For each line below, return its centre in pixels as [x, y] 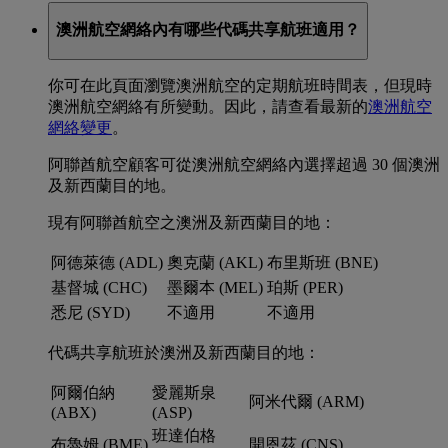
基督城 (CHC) [99, 288]
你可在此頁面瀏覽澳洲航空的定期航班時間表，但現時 [240, 86]
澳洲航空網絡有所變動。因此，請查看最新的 [208, 107]
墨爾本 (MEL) [215, 288]
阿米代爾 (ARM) [306, 402]
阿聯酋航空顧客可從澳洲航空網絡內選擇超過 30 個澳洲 [244, 165]
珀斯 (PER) [305, 288]
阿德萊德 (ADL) [107, 263]
